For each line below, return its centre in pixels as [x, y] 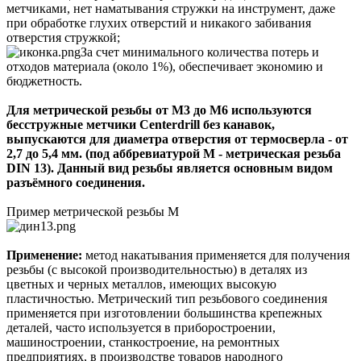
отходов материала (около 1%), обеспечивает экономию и [165, 67]
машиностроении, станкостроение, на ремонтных [143, 342]
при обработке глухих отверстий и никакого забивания [159, 23]
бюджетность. [44, 81]
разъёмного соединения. [76, 183]
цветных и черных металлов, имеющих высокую [141, 284]
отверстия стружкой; [63, 38]
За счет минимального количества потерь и [200, 52]
